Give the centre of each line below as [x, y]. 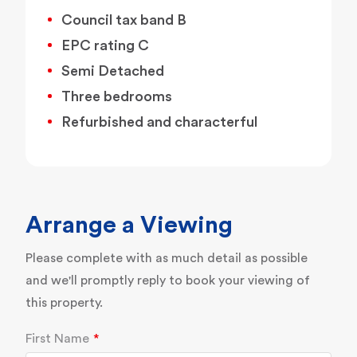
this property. [64, 303]
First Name [57, 339]
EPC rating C [105, 46]
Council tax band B [124, 20]
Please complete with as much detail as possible [167, 259]
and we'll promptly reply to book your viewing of [168, 281]
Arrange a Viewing [129, 226]
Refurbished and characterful [159, 122]
